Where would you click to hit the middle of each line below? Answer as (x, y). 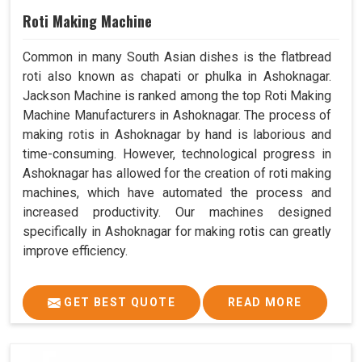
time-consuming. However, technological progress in (177, 154)
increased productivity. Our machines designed (177, 212)
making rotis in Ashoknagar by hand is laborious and (177, 134)
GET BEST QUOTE (118, 302)
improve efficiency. (75, 250)
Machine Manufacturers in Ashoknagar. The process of (177, 115)
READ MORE (265, 302)
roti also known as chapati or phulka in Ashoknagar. (177, 76)
